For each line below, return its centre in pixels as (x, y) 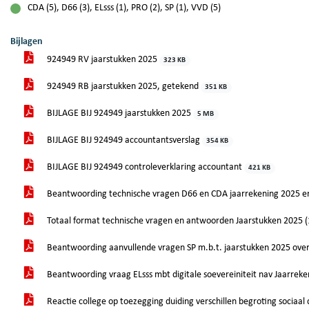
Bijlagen (27, 42)
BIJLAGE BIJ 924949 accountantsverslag (123, 140)
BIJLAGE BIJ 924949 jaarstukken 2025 (119, 113)
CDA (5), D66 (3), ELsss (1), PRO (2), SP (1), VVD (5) (124, 8)
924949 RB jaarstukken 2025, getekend (123, 87)
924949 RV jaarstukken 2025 (102, 60)
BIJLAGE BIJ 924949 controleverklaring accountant (144, 167)
